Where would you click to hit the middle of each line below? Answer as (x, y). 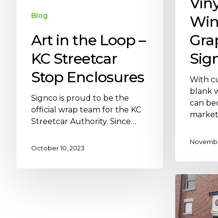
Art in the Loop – (88, 40)
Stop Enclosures (88, 77)
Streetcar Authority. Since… (83, 121)
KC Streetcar (74, 58)
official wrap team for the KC (86, 109)
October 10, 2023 (58, 148)
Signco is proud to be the (80, 98)
